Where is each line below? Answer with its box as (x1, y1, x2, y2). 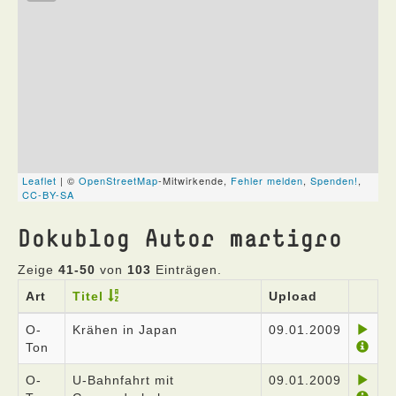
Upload (269, 289, 317, 303)
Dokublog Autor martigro (18, 223, 343, 252)
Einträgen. (151, 263, 222, 277)
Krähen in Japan (72, 323, 178, 337)
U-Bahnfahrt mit (72, 373, 174, 387)
